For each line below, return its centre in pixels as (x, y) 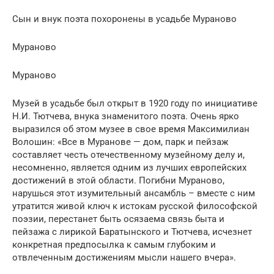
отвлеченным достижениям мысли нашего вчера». (124, 258)
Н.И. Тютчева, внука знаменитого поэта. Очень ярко (126, 117)
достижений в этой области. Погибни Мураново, (118, 181)
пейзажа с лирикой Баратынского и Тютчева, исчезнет (132, 232)
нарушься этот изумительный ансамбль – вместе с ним (134, 194)
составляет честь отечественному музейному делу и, (128, 155)
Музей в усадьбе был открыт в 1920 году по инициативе (135, 104)
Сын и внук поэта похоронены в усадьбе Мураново (124, 19)
